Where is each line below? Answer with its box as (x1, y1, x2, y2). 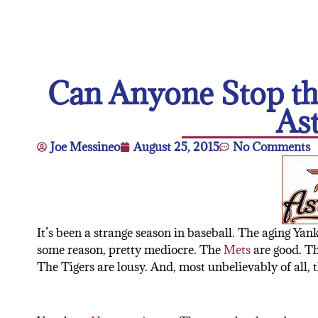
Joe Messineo (50, 139, 120, 155)
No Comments (233, 139, 310, 155)
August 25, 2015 (133, 139, 219, 155)
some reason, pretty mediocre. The (37, 242, 224, 258)
